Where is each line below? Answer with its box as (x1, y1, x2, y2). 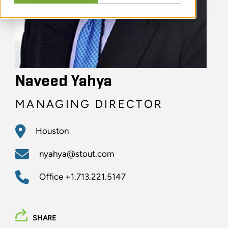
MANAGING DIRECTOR (15, 97, 163, 111)
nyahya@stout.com (39, 149, 114, 159)
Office (39, 172, 65, 182)
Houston (36, 126, 69, 136)
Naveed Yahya (15, 73, 112, 90)
